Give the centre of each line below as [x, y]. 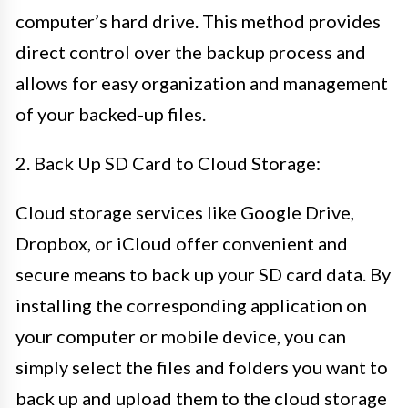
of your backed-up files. [111, 113]
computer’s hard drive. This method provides [198, 20]
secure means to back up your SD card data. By [203, 274]
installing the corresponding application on [191, 305]
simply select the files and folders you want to [202, 367]
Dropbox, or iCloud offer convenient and [182, 243]
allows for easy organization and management [202, 82]
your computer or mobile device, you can [181, 336]
